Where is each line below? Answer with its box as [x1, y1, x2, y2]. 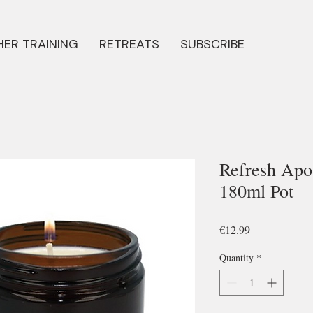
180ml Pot [219, 179, 293, 203]
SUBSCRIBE [180, 36, 245, 52]
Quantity [219, 251, 254, 264]
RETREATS [99, 36, 159, 52]
